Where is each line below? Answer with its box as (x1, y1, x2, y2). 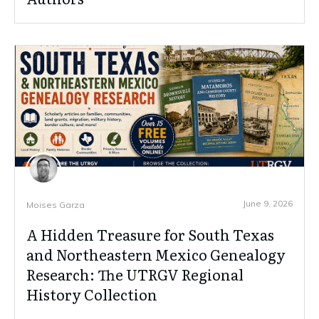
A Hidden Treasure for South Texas (26, 224, 274, 246)
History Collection (26, 283, 157, 305)
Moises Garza (26, 199, 85, 211)
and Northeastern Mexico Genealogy (26, 244, 286, 266)
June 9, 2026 (243, 198, 293, 209)
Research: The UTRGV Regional (26, 263, 244, 286)
